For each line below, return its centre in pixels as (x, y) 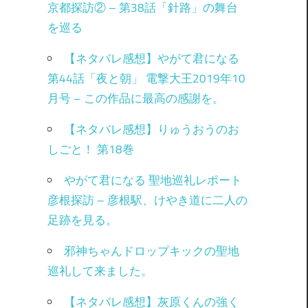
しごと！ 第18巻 (90, 149)
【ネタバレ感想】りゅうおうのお (151, 129)
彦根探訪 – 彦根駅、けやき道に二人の (147, 200)
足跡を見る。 (82, 220)
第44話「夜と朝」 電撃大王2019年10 (146, 78)
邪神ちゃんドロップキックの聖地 (151, 251)
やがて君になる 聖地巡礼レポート (153, 180)
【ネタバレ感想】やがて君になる (151, 58)
